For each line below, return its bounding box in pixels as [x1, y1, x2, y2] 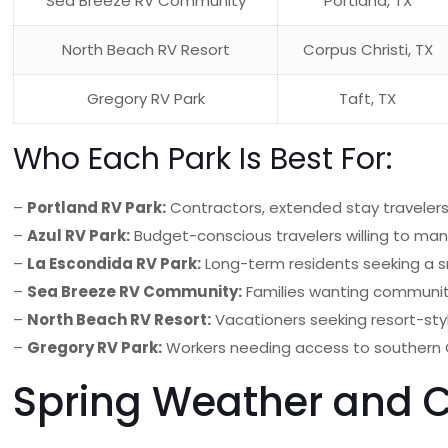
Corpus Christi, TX [302, 39, 433, 60]
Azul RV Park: [27, 225, 131, 246]
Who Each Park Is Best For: [13, 138, 393, 180]
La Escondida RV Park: [27, 253, 202, 274]
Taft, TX [339, 88, 397, 109]
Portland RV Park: [27, 197, 167, 218]
